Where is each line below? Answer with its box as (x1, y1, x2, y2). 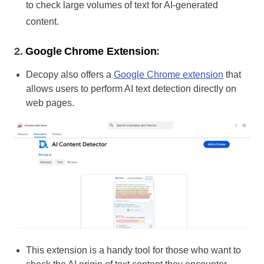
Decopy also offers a (26, 69, 114, 80)
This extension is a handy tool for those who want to (26, 245, 241, 256)
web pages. (26, 97, 74, 108)
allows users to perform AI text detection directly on (26, 83, 236, 94)
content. (26, 16, 59, 27)
